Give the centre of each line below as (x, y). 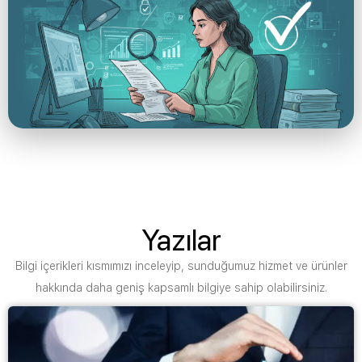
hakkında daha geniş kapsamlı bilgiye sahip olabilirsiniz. (181, 287)
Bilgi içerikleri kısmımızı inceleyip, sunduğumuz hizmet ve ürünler (181, 265)
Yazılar (181, 240)
